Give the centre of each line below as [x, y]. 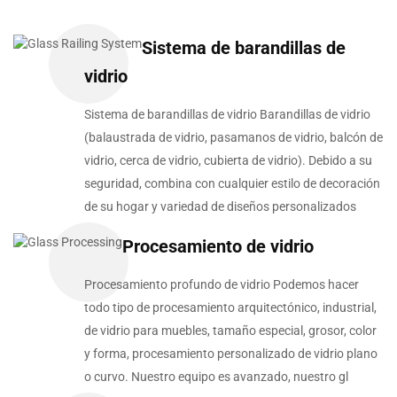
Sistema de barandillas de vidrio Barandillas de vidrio [227, 115]
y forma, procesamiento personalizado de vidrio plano [231, 354]
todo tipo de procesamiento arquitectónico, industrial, [230, 308]
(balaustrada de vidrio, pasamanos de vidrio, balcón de [234, 138]
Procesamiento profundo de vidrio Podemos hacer [222, 285]
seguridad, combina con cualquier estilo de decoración [232, 184]
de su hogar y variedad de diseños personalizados [220, 207]
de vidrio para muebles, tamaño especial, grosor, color [230, 331]
